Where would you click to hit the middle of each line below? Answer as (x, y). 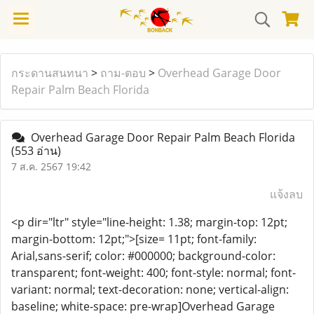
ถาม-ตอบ (123, 73)
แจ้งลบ (286, 194)
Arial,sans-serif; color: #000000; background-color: (143, 256)
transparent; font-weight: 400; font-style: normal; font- (153, 273)
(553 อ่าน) (36, 151)
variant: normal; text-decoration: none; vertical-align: (150, 289)
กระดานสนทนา (50, 73)
